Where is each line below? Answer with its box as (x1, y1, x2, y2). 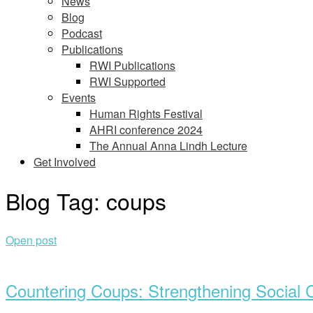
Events (61, 89, 96, 105)
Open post (6, 231, 57, 248)
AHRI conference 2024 (89, 122, 203, 138)
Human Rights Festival (89, 105, 203, 122)
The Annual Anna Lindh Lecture (89, 138, 247, 154)
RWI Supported (89, 73, 166, 89)
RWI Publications (89, 57, 175, 73)
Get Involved (34, 154, 96, 170)
